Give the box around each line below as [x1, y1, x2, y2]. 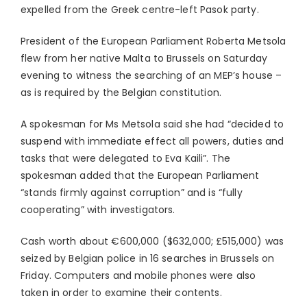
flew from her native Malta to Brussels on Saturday [21, 51, 268, 66]
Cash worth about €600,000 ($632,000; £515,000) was [21, 234, 284, 249]
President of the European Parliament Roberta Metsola [21, 34, 286, 49]
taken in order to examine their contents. [21, 286, 222, 300]
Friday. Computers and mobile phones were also [21, 269, 256, 283]
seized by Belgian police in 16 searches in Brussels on [21, 251, 275, 266]
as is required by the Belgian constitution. [21, 86, 222, 100]
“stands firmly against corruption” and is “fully [21, 186, 243, 200]
